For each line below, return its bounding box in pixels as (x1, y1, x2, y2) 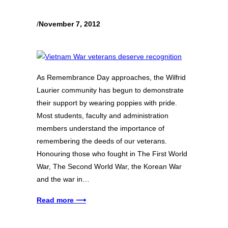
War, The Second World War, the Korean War (37, 162, 182, 170)
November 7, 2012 (39, 20, 100, 28)
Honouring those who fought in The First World (37, 149, 187, 158)
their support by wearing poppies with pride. (37, 98, 177, 107)
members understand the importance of (37, 124, 164, 132)
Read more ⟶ (37, 195, 86, 204)
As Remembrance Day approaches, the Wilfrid (37, 73, 186, 81)
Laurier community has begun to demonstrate (37, 85, 184, 94)
